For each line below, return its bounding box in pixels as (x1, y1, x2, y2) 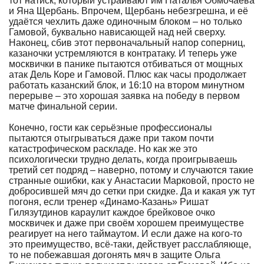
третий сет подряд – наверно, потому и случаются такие (9, 165, 253, 175)
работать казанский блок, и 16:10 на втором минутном (9, 80, 245, 90)
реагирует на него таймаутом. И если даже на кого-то (9, 229, 242, 239)
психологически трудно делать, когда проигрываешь (9, 154, 237, 164)
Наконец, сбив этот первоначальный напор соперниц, (9, 38, 245, 48)
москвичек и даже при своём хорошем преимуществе (9, 218, 244, 228)
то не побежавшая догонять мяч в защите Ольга (9, 250, 220, 260)
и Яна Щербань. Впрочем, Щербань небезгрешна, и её (9, 6, 248, 16)
